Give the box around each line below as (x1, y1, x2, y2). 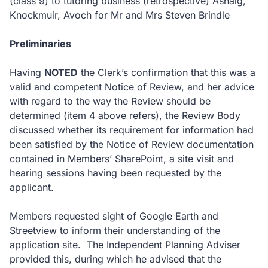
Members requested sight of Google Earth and (10, 210, 218, 222)
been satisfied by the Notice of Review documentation (10, 138, 254, 150)
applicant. (10, 181, 54, 193)
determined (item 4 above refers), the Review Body (10, 109, 240, 121)
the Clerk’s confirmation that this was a (78, 66, 255, 78)
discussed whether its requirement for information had (10, 124, 254, 136)
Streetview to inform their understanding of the (10, 224, 220, 236)
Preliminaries (10, 38, 71, 50)
